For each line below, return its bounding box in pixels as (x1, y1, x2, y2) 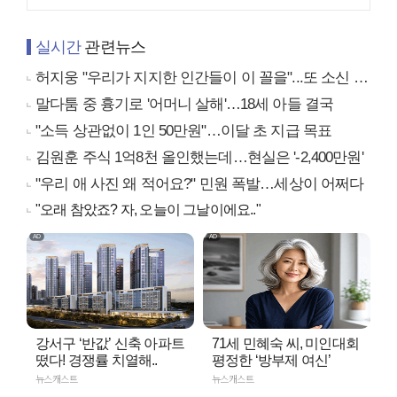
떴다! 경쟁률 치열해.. (35, 352, 158, 368)
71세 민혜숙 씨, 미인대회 (212, 335, 359, 351)
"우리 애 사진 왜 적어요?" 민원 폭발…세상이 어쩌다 (35, 175, 364, 192)
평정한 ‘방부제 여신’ (212, 352, 331, 368)
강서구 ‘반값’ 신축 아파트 (35, 335, 184, 351)
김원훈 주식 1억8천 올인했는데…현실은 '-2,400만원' (35, 148, 363, 166)
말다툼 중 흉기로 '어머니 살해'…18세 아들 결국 (35, 95, 334, 113)
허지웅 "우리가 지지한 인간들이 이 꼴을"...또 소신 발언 (35, 68, 354, 86)
